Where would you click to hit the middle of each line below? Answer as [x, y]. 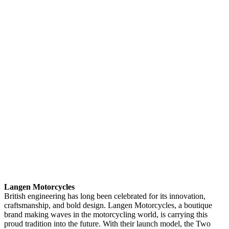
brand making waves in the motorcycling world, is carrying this [106, 214]
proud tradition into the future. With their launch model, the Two [107, 223]
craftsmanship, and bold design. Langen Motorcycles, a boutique [108, 205]
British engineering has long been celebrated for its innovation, [105, 196]
